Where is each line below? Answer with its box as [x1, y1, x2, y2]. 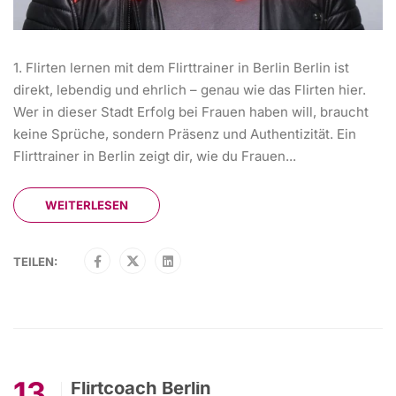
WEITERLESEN [45, 197, 128, 212]
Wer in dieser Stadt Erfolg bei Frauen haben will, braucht [13, 103, 369, 120]
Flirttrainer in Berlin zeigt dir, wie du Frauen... [13, 147, 296, 164]
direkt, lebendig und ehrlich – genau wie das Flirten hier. [13, 80, 366, 98]
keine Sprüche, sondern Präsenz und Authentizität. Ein [13, 125, 356, 142]
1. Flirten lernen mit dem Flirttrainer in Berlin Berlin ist [13, 58, 349, 76]
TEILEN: [13, 254, 57, 269]
